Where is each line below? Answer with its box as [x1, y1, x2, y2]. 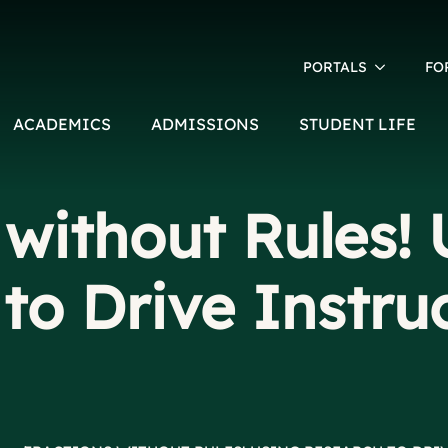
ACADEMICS [13, 114, 112, 135]
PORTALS [303, 58, 368, 77]
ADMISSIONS [151, 114, 260, 135]
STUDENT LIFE [299, 114, 417, 135]
